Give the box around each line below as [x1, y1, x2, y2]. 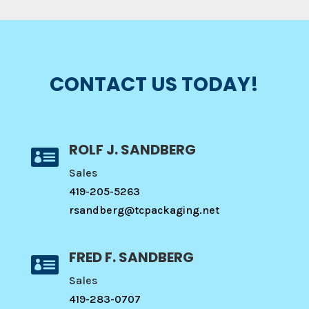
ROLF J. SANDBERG [68, 140, 196, 159]
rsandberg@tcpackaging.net [68, 203, 219, 217]
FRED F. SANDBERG [68, 248, 194, 267]
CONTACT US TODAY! [50, 71, 259, 98]
